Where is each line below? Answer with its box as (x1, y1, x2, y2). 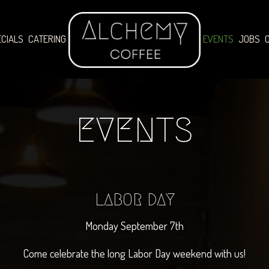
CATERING (28, 32, 66, 45)
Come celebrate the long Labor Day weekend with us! (23, 246, 246, 260)
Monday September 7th (85, 219, 184, 232)
